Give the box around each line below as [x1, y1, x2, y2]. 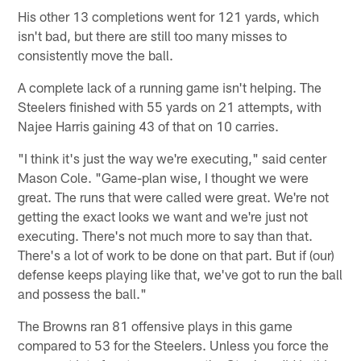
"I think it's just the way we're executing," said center [18, 149, 327, 166]
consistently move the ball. [18, 46, 174, 63]
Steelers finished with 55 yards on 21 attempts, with [18, 98, 322, 114]
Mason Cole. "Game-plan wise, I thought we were [18, 168, 309, 185]
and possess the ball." [18, 284, 147, 301]
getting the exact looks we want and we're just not [18, 207, 309, 224]
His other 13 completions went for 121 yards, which [18, 7, 320, 24]
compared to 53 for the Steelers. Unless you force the [18, 336, 330, 353]
